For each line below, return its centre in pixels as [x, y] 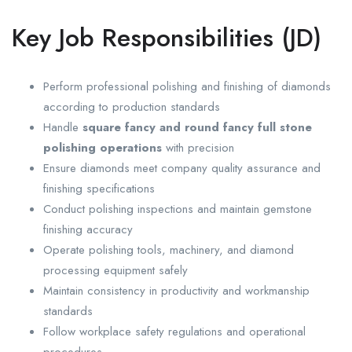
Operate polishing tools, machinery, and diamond [169, 250]
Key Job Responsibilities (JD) [167, 38]
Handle [63, 128]
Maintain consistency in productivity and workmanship [176, 291]
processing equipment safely [115, 271]
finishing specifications [99, 189]
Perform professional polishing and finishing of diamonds [187, 87]
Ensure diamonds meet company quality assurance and [182, 169]
